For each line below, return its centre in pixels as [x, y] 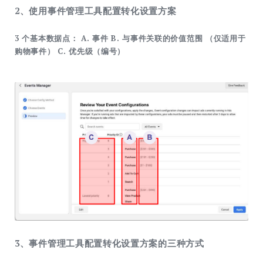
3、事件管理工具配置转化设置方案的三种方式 [109, 243]
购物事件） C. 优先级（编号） [70, 51]
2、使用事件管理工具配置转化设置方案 [96, 11]
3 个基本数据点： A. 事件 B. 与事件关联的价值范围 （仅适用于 [130, 38]
